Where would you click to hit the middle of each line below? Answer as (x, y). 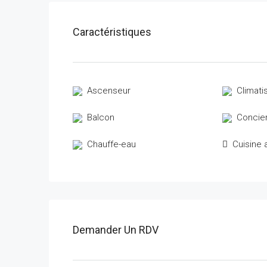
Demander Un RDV (116, 229)
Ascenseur (109, 90)
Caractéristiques (112, 32)
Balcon (101, 117)
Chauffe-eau (111, 144)
